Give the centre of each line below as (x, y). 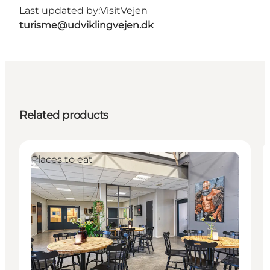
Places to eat (62, 159)
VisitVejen (124, 10)
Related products (64, 115)
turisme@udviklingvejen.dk (86, 25)
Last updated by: (60, 10)
